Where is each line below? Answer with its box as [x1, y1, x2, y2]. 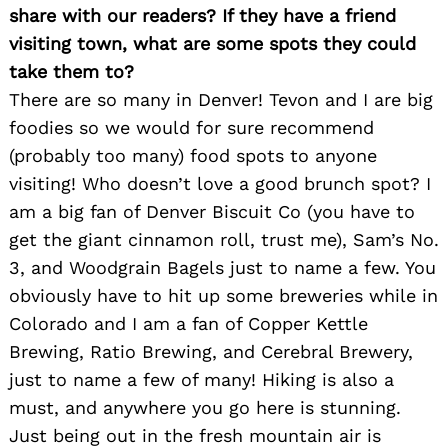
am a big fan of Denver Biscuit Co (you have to [9, 201, 415, 223]
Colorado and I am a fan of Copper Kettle [9, 313, 368, 335]
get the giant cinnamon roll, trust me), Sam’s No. [9, 229, 439, 251]
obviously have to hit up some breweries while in [9, 285, 438, 307]
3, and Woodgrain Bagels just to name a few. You [9, 257, 436, 279]
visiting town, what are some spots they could [9, 33, 416, 55]
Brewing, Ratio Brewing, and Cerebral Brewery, [9, 341, 413, 363]
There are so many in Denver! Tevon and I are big [9, 89, 433, 111]
